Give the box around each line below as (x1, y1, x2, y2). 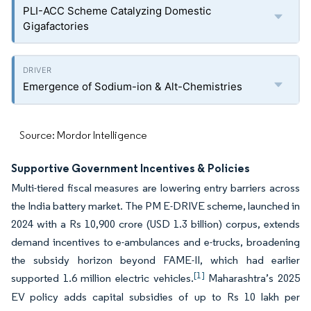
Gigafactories (23, 19, 89, 33)
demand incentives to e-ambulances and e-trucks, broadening (11, 235, 300, 249)
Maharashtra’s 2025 (204, 271, 301, 285)
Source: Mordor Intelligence (19, 128, 147, 142)
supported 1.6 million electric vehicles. (11, 271, 194, 285)
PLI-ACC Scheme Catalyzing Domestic (23, 4, 211, 17)
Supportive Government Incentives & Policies (11, 161, 250, 175)
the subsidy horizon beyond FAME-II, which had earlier (11, 253, 300, 267)
